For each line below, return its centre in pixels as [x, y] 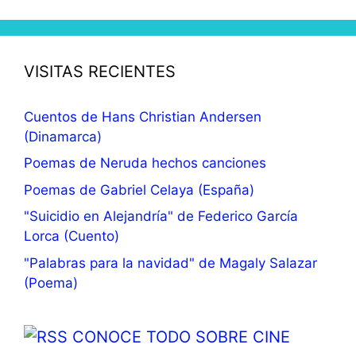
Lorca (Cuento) [72, 236]
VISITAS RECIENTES [100, 71]
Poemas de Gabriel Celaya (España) [139, 190]
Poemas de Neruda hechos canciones [145, 163]
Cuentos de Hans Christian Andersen [143, 116]
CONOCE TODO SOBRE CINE [181, 337]
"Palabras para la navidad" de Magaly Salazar [170, 263]
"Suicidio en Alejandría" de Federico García [161, 217]
